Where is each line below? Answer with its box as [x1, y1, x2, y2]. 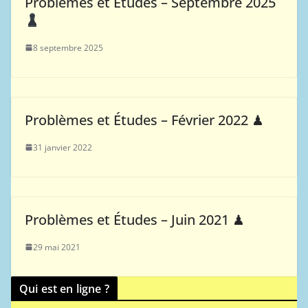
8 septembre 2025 [33, 41, 103, 54]
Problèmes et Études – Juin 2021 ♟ [25, 210, 245, 229]
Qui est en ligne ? [19, 280, 109, 296]
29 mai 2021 [33, 241, 80, 253]
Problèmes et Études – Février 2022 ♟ [25, 110, 264, 129]
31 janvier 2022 [33, 141, 92, 153]
